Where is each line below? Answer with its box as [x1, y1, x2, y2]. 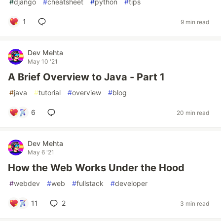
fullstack [76, 179, 104, 187]
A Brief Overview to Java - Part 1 [8, 71, 165, 83]
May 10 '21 [28, 58, 58, 65]
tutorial [38, 88, 61, 97]
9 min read [181, 18, 209, 26]
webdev [14, 179, 40, 187]
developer [115, 179, 147, 187]
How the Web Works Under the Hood [8, 162, 184, 174]
